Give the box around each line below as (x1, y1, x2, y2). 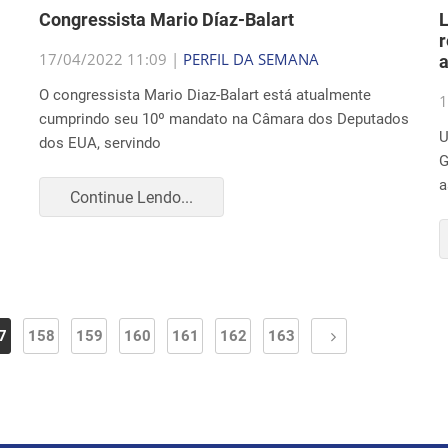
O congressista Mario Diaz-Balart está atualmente (39, 86, 371, 104)
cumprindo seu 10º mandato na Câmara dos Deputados (39, 110, 409, 128)
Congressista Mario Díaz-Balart (39, 9, 294, 30)
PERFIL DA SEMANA (183, 49, 319, 69)
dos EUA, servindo (39, 134, 161, 152)
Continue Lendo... (70, 187, 193, 207)
